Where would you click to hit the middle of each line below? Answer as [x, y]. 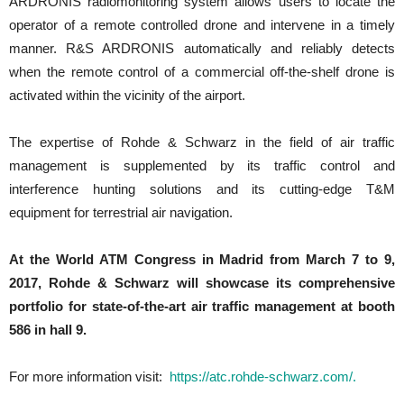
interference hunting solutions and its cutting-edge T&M [202, 189]
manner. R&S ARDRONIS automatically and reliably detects [202, 49]
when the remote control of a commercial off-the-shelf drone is [202, 72]
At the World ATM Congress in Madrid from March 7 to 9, [202, 260]
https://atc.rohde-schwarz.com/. [261, 377]
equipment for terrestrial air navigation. [121, 213]
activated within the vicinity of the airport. [127, 96]
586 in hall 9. [48, 330]
